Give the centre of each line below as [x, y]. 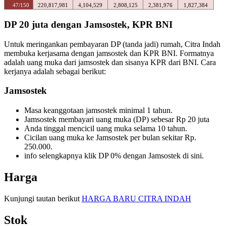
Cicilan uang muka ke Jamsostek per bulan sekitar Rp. [110, 138]
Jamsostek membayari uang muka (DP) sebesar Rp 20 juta [117, 120]
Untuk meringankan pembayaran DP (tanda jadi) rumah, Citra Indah [112, 44]
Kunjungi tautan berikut [43, 198]
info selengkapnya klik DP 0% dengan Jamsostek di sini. [114, 156]
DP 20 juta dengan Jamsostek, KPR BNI [88, 24]
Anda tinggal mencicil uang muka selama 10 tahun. [106, 129]
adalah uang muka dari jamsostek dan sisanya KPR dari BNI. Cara [110, 62]
